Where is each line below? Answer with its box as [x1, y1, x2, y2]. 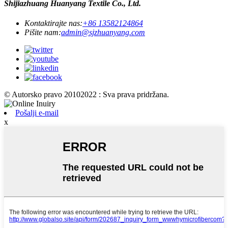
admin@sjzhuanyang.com [61, 27, 145, 37]
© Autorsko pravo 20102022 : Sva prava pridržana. [4, 90, 169, 99]
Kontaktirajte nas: [24, 18, 82, 27]
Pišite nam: [24, 27, 61, 37]
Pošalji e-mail [15, 108, 59, 117]
